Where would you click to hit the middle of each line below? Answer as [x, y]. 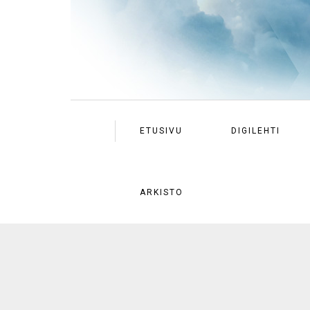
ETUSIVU [161, 131]
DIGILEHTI [256, 131]
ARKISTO [162, 192]
